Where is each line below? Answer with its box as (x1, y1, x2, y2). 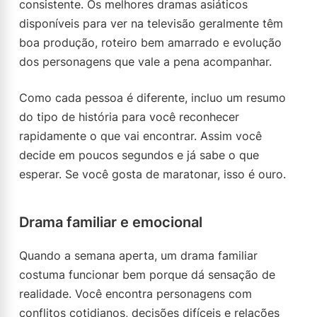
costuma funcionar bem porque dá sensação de (19, 267, 275, 282)
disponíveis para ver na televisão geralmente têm (19, 16, 283, 30)
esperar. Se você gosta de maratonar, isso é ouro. (19, 167, 286, 181)
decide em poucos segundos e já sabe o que (19, 148, 259, 162)
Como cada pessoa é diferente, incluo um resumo (19, 91, 286, 105)
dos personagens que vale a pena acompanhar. (19, 54, 272, 69)
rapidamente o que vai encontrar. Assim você (19, 129, 262, 143)
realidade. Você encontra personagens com (19, 287, 252, 301)
